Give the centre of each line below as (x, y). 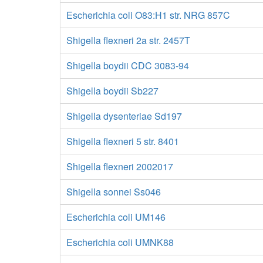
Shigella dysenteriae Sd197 (124, 116)
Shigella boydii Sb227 (112, 91)
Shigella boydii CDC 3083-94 (128, 65)
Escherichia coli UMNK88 (120, 242)
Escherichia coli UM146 (116, 217)
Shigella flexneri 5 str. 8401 (123, 141)
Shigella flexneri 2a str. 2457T (128, 40)
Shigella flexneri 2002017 (120, 166)
